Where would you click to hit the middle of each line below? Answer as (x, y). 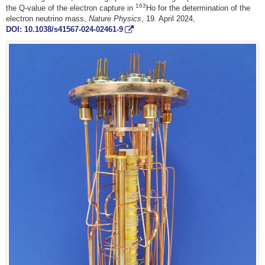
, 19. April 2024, (168, 19)
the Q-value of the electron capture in (71, 8)
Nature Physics (115, 19)
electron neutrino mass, (47, 19)
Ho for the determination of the (198, 8)
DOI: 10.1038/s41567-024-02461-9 (64, 30)
